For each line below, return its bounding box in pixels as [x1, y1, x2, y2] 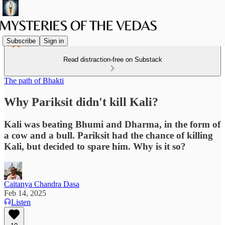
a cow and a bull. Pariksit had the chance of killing [4, 130, 213, 141]
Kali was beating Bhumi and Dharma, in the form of [4, 119, 220, 130]
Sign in [44, 37, 64, 45]
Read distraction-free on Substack [63, 56, 162, 63]
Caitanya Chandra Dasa [4, 179, 79, 188]
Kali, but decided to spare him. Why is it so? [4, 141, 186, 152]
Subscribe [7, 37, 36, 45]
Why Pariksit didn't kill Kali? [4, 95, 158, 108]
